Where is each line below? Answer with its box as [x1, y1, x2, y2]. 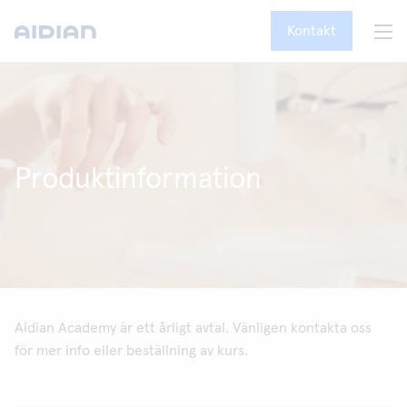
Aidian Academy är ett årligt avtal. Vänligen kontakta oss [15, 321, 372, 335]
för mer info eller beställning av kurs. [15, 343, 248, 358]
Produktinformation [15, 165, 262, 194]
